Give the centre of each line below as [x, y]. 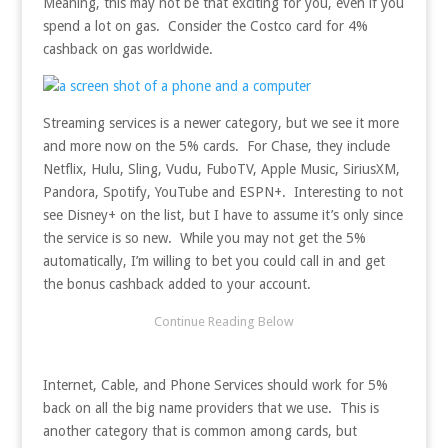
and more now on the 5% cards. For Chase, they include [216, 145]
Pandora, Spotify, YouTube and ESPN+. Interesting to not [222, 191]
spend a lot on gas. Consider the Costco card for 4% [205, 25]
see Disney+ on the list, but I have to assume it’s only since [222, 214]
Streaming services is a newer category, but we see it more [220, 122]
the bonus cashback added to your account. [176, 283]
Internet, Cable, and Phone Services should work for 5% [215, 384]
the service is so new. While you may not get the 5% [204, 237]
